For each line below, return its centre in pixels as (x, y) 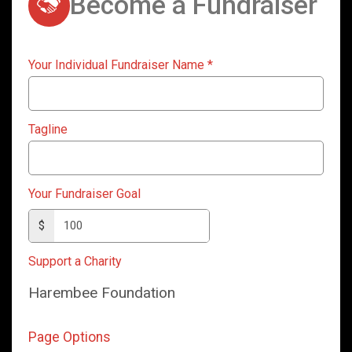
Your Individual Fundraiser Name (118, 64)
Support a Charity (75, 261)
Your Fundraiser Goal (84, 193)
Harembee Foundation (102, 292)
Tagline (48, 129)
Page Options (70, 337)
